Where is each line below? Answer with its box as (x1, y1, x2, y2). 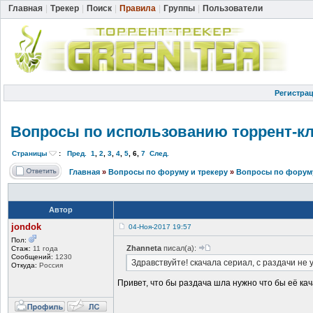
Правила (119, 3, 156, 13)
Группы (163, 3, 195, 13)
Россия (37, 261, 63, 269)
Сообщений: (11, 252, 53, 261)
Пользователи (203, 3, 263, 13)
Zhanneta (126, 243, 161, 252)
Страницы (12, 149, 48, 157)
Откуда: (11, 261, 37, 269)
